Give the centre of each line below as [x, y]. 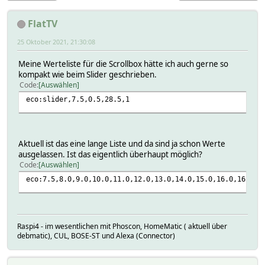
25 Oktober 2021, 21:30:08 [56, 41]
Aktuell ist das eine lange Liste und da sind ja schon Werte [122, 143]
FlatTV [43, 23]
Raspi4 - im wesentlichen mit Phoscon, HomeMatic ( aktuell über [122, 227]
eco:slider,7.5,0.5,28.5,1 [78, 99]
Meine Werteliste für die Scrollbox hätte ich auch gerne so [123, 64]
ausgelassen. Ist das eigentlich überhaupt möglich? [110, 154]
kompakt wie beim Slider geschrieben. [88, 74]
